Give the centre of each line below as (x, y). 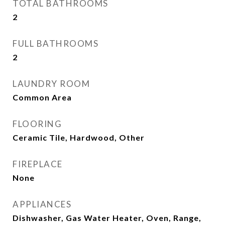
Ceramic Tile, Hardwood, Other (79, 137)
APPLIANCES (42, 204)
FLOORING (37, 124)
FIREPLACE (38, 164)
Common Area (42, 97)
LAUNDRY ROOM (51, 84)
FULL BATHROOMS (55, 43)
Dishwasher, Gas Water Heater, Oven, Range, (107, 218)
